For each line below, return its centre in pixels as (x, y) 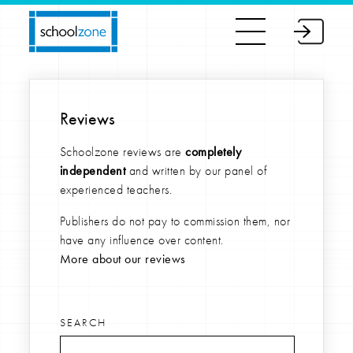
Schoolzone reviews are (123, 152)
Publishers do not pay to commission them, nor (175, 221)
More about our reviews (123, 259)
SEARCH (83, 322)
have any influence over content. (141, 240)
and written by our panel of (196, 171)
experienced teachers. (116, 190)
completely (214, 152)
